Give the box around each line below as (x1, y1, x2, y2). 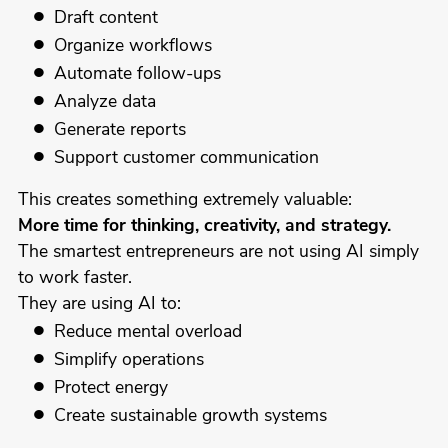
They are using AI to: (17, 296, 181, 314)
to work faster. (17, 270, 132, 288)
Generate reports (54, 122, 187, 140)
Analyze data (54, 94, 157, 112)
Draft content (54, 10, 159, 28)
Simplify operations (54, 352, 205, 370)
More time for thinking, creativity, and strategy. (17, 218, 391, 236)
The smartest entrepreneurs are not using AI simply (17, 244, 419, 262)
